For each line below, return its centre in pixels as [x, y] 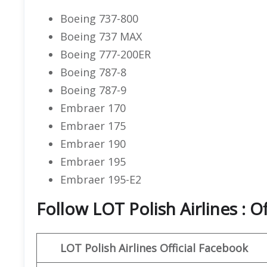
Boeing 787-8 [93, 72]
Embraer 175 [93, 125]
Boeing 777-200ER [105, 54]
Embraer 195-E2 [101, 179]
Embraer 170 [93, 108]
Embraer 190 [93, 143]
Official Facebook [204, 248]
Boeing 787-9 [93, 90]
